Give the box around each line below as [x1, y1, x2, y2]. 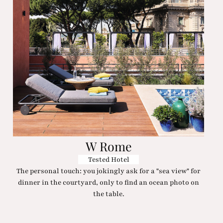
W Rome [85, 137, 132, 154]
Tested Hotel [88, 155, 129, 165]
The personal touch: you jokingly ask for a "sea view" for [16, 166, 201, 176]
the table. [93, 189, 124, 199]
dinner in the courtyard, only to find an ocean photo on [18, 178, 200, 188]
